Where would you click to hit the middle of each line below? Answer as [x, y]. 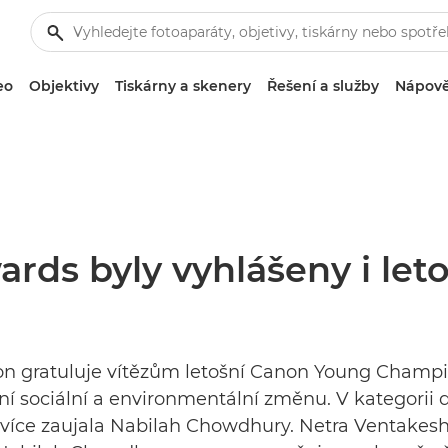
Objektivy [64, 86]
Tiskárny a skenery [183, 86]
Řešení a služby [323, 86]
